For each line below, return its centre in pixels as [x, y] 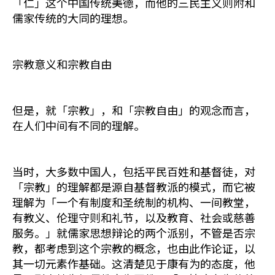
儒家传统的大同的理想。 [73, 18]
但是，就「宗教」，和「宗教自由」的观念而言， [134, 110]
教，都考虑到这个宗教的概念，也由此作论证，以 [134, 248]
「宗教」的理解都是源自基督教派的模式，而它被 [134, 187]
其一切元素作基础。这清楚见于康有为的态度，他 [134, 263]
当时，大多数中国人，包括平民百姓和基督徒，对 [134, 171]
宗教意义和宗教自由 [62, 64]
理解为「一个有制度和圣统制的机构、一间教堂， [134, 202]
